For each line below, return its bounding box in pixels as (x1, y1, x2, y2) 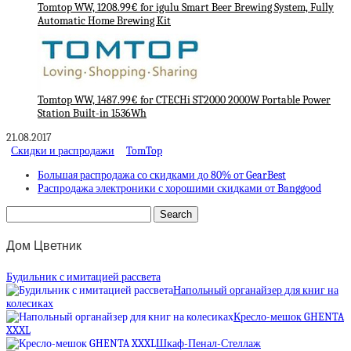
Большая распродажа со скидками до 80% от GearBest (38, 168, 286, 183)
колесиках (6, 296, 53, 310)
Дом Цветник (6, 239, 81, 253)
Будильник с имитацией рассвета (6, 270, 161, 284)
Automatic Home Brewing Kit (38, 14, 171, 28)
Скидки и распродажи (11, 144, 114, 158)
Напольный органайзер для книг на (173, 283, 338, 297)
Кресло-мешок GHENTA (233, 309, 344, 324)
